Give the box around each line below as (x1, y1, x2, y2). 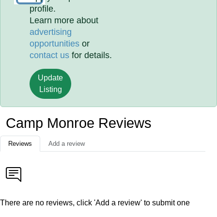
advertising (30, 27, 72, 37)
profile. (30, 4, 56, 14)
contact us (30, 50, 70, 60)
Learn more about (30, 15, 99, 25)
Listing (39, 85, 62, 93)
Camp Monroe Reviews (6, 115, 152, 131)
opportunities (30, 39, 80, 48)
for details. (69, 50, 112, 60)
